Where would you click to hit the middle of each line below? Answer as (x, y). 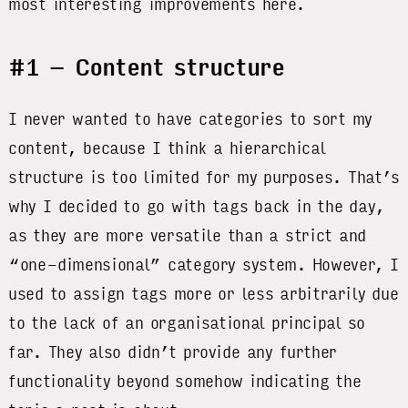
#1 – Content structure (147, 69)
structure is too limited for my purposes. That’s (204, 177)
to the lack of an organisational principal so (187, 323)
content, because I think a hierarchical (167, 148)
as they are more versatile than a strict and (187, 235)
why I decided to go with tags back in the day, (197, 206)
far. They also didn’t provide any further (173, 352)
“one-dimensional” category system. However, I (204, 265)
